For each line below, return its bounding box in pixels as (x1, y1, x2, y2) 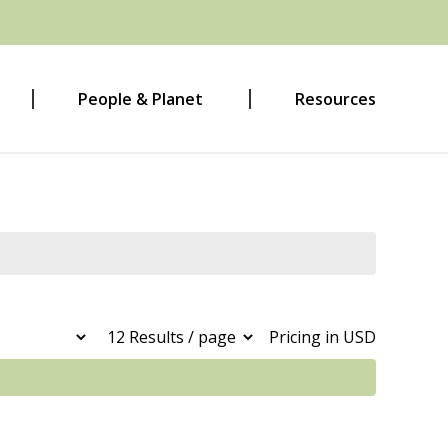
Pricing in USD (269, 325, 376, 348)
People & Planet (78, 88, 203, 110)
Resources (295, 88, 376, 110)
